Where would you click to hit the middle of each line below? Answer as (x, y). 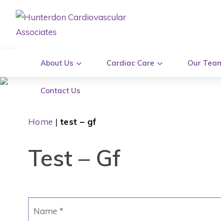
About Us (57, 63)
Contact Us (60, 91)
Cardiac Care (130, 63)
